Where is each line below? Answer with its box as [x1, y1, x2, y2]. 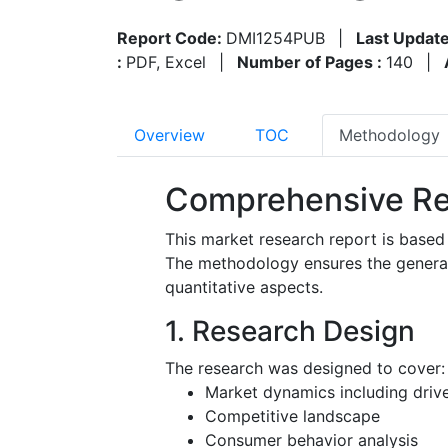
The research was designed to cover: [165, 357, 445, 378]
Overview [134, 124, 205, 145]
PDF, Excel [126, 51, 206, 72]
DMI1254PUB [226, 27, 325, 48]
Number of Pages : [237, 51, 386, 72]
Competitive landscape [205, 405, 380, 426]
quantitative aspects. [165, 276, 323, 297]
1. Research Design [165, 313, 415, 348]
